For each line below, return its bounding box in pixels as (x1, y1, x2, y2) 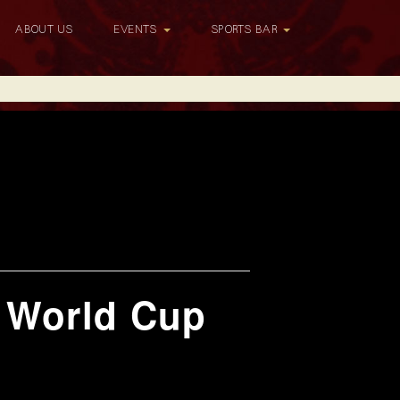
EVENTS (113, 23, 162, 37)
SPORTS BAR (211, 23, 282, 37)
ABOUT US (15, 23, 73, 37)
